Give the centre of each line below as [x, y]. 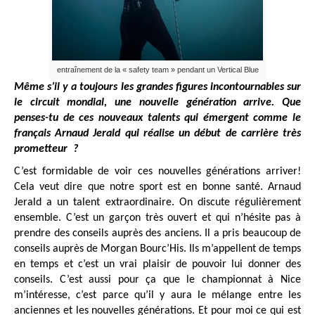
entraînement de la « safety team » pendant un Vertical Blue [157, 69]
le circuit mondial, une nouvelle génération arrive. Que [157, 102]
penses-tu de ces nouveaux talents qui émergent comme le [157, 118]
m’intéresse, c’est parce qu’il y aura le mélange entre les [157, 295]
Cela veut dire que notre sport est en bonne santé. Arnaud [157, 187]
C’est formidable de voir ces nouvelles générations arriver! [157, 171]
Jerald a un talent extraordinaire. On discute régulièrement [157, 202]
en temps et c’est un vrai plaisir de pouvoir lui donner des [157, 264]
